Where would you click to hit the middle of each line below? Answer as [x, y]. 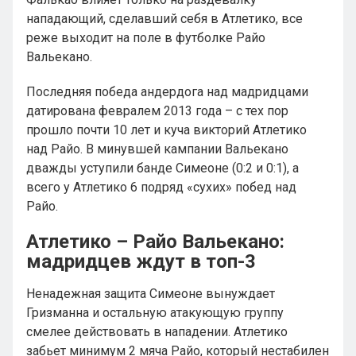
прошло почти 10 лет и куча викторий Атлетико [166, 130]
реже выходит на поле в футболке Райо [146, 38]
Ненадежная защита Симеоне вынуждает [151, 294]
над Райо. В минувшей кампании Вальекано [157, 149]
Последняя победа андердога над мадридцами [167, 92]
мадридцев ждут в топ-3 [141, 261]
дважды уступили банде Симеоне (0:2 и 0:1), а [163, 168]
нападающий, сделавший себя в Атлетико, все [164, 19]
